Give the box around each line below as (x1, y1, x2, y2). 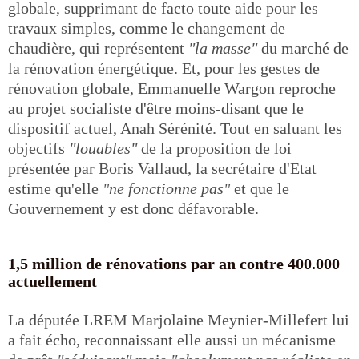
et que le (234, 179, 289, 197)
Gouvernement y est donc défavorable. (8, 200, 259, 217)
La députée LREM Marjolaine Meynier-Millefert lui (8, 311, 349, 329)
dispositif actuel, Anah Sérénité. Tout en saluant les (8, 119, 342, 137)
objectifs (8, 139, 69, 157)
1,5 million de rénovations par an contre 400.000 (8, 255, 340, 272)
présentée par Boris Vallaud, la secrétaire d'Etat (8, 159, 317, 177)
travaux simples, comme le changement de (8, 19, 285, 37)
